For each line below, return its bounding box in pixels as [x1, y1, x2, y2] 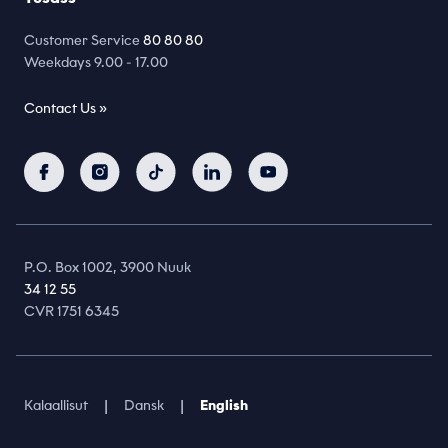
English [200, 397, 248, 415]
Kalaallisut [24, 397, 88, 415]
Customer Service [24, 32, 143, 50]
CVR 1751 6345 [24, 303, 119, 321]
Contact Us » [24, 100, 107, 118]
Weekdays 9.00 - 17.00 [24, 54, 168, 72]
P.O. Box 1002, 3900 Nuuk [24, 259, 191, 277]
